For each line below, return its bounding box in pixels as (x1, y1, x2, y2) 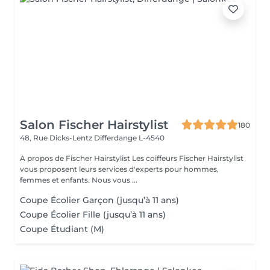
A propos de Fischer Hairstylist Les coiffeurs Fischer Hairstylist (20, 154, 132, 163)
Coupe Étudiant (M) (20, 224, 104, 234)
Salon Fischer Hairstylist (20, 118, 168, 132)
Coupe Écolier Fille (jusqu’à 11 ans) (20, 209, 166, 220)
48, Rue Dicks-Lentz (20, 133, 94, 142)
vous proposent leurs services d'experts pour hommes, (20, 165, 219, 174)
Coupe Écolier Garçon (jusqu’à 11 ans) (20, 195, 179, 206)
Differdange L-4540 (94, 133, 165, 142)
